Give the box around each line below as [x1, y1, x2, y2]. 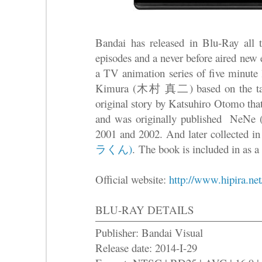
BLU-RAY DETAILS [95, 202, 194, 217]
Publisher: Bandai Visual [95, 225, 203, 240]
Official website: [95, 171, 169, 187]
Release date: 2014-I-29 [95, 240, 197, 255]
